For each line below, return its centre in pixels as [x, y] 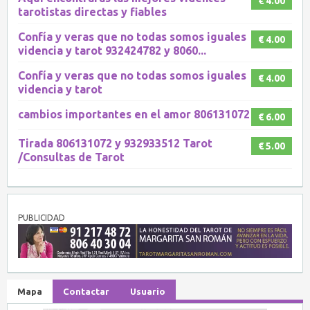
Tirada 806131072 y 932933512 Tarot [115, 143]
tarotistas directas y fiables [92, 11]
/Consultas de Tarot [71, 157]
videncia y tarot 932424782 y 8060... [112, 50]
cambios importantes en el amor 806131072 [134, 114]
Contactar [86, 291]
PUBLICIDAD [42, 217]
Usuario [148, 291]
